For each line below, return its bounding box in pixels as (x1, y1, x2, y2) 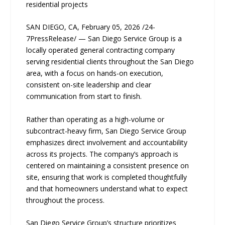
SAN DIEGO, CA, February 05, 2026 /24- (26, 22, 156, 32)
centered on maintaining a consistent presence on (26, 160, 189, 170)
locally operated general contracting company (26, 45, 175, 55)
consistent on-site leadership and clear (26, 80, 152, 90)
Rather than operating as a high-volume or (26, 114, 165, 124)
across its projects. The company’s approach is (26, 149, 179, 159)
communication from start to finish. (26, 91, 142, 101)
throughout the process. (26, 195, 105, 205)
